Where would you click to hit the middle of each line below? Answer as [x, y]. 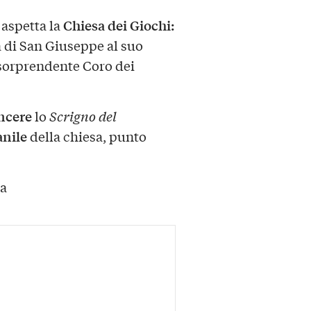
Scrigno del [83, 116]
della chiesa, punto [86, 136]
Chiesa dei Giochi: [117, 25]
